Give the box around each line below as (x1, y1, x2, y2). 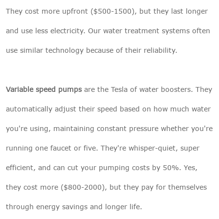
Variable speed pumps (6, 85, 82, 93)
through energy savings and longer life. (6, 202, 142, 211)
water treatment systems (103, 26, 190, 35)
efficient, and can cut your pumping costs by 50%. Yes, (6, 163, 197, 172)
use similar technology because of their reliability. (6, 45, 177, 54)
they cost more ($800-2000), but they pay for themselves (6, 182, 207, 191)
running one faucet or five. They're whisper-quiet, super (6, 143, 199, 152)
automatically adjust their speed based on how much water (6, 104, 211, 113)
